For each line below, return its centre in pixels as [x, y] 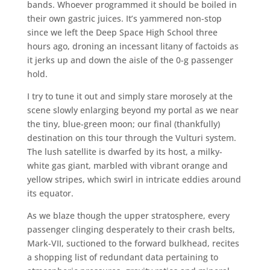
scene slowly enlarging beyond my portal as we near [133, 110]
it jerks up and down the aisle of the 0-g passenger [130, 60]
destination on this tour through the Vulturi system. [131, 137]
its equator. [50, 193]
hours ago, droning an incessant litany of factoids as [133, 46]
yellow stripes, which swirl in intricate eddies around [134, 179]
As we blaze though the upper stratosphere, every [128, 215]
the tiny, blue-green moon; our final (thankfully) [123, 124]
